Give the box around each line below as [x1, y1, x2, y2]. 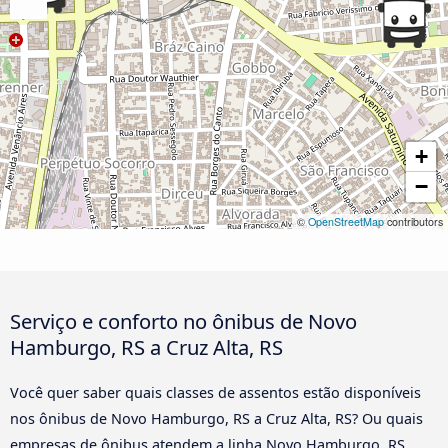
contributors [384, 213, 443, 229]
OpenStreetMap [308, 213, 384, 229]
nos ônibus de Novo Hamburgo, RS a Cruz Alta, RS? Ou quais [10, 408, 423, 428]
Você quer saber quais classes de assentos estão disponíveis [10, 382, 421, 402]
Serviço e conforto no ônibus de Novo [10, 306, 357, 335]
